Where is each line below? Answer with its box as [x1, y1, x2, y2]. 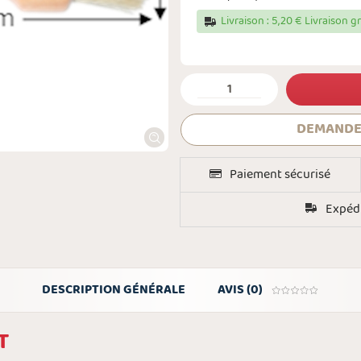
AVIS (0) [218, 279, 263, 301]
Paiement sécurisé [230, 164, 331, 185]
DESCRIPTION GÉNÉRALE [42, 279, 185, 301]
